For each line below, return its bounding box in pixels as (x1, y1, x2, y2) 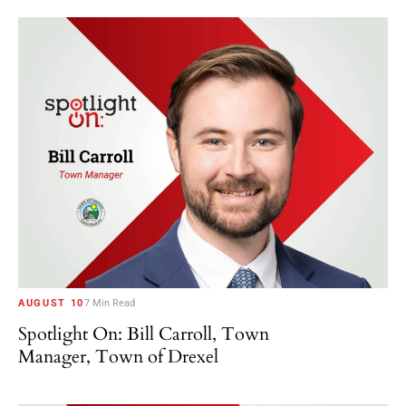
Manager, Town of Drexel (18, 344, 218, 370)
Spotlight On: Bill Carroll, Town (18, 322, 269, 347)
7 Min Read (83, 297, 135, 310)
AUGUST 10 (18, 297, 84, 310)
